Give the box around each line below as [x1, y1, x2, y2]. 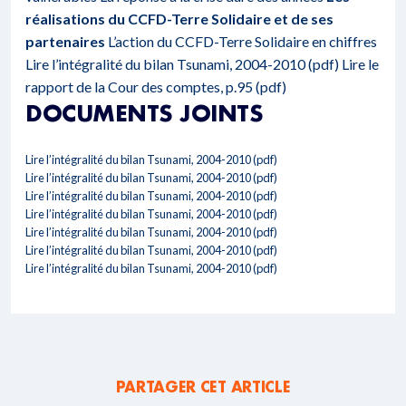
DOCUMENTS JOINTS [25, 99, 264, 127]
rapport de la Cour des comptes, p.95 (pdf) [25, 78, 286, 95]
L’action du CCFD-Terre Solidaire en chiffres [105, 33, 377, 50]
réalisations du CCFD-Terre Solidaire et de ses [25, 10, 333, 27]
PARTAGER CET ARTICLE [115, 377, 291, 396]
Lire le [342, 55, 379, 72]
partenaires [25, 33, 105, 50]
